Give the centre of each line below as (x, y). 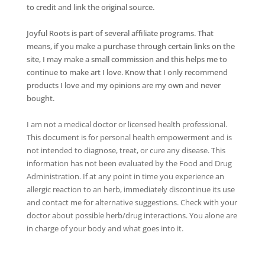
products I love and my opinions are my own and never (123, 85)
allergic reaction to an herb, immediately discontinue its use (130, 189)
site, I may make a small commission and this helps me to (127, 59)
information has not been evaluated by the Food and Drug (129, 163)
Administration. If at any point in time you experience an (125, 176)
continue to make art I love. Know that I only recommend (127, 72)
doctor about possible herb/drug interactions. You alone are (132, 215)
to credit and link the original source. (90, 7)
